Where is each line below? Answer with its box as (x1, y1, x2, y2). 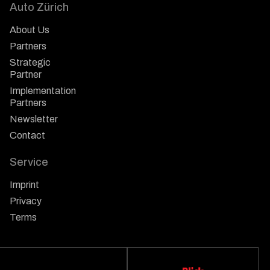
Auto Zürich (10, 1, 69, 14)
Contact (10, 130, 45, 141)
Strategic (10, 57, 51, 68)
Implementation (10, 86, 76, 96)
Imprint (10, 180, 39, 190)
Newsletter (10, 114, 58, 125)
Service (10, 156, 48, 169)
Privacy (10, 196, 42, 207)
